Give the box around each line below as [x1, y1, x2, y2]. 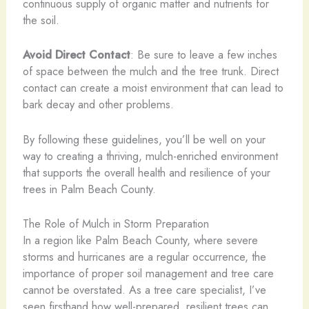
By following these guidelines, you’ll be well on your [22, 130, 266, 148]
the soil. [22, 12, 59, 28]
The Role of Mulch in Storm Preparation [22, 215, 209, 232]
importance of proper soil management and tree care [22, 264, 274, 281]
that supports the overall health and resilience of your [22, 163, 270, 181]
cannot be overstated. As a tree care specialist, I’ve [22, 281, 266, 298]
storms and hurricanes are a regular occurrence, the [22, 248, 266, 265]
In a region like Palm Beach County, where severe [22, 231, 258, 248]
